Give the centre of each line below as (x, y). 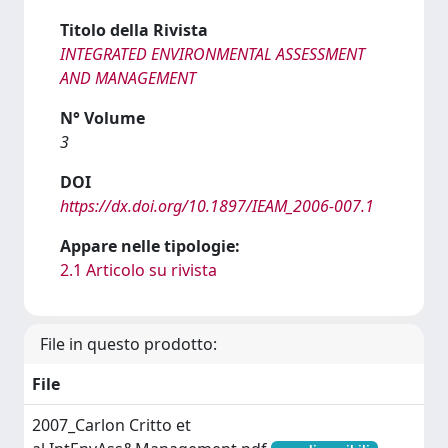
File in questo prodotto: (128, 344)
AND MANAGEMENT (128, 78)
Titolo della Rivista (134, 30)
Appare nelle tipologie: (150, 246)
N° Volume (102, 118)
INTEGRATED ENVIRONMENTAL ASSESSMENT (212, 54)
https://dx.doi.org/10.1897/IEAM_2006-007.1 (217, 206)
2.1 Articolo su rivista (138, 270)
